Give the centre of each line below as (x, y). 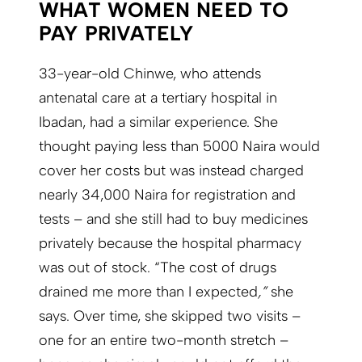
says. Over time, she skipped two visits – (170, 316)
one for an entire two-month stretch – (164, 341)
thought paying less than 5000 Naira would (179, 147)
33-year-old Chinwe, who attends (150, 74)
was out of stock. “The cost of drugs (158, 268)
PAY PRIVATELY (116, 34)
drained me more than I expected (148, 292)
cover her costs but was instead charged (171, 171)
